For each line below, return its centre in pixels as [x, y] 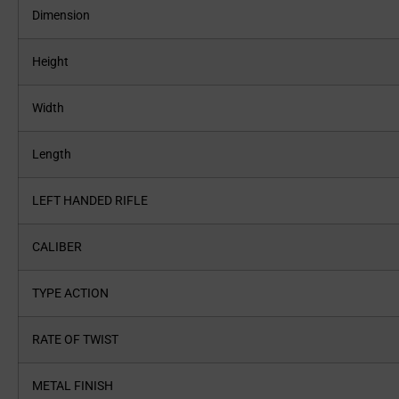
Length [57, 155]
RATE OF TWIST [81, 340]
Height [56, 62]
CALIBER [62, 247]
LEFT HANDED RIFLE [95, 201]
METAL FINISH [78, 386]
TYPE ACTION [76, 293]
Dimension [66, 16]
